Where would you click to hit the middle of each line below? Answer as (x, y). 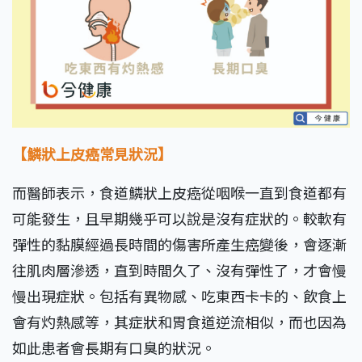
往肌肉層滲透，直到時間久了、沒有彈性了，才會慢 (179, 270)
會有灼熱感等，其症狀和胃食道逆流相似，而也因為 (179, 322)
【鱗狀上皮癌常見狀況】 (92, 154)
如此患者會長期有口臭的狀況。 (114, 348)
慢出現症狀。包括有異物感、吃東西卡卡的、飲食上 (179, 296)
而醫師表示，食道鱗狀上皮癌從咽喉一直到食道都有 (179, 193)
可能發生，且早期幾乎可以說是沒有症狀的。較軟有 (179, 219)
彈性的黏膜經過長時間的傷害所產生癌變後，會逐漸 (179, 244)
